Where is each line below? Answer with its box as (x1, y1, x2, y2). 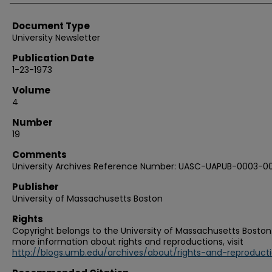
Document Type (12, 19, 90, 32)
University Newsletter (12, 32, 100, 44)
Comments (12, 148, 67, 161)
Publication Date (12, 52, 94, 64)
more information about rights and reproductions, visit (12, 236, 243, 248)
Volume (12, 84, 50, 97)
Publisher (12, 180, 59, 193)
